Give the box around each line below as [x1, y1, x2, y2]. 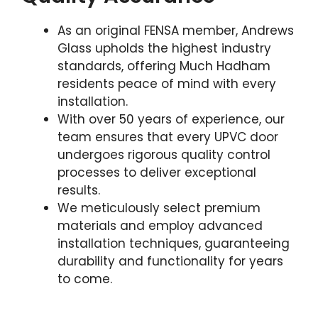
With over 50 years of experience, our [57, 110, 285, 128]
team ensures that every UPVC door [57, 128, 278, 146]
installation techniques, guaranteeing [57, 234, 290, 252]
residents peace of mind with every [57, 75, 276, 92]
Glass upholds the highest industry [57, 39, 271, 57]
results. [57, 181, 100, 199]
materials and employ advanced [57, 216, 263, 234]
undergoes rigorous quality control [57, 146, 270, 163]
